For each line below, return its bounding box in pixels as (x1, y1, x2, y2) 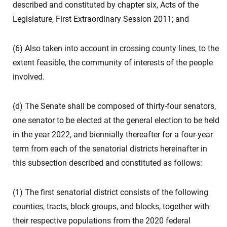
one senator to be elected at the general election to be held (13, 116, 219, 125)
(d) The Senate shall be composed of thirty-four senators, (13, 101, 216, 111)
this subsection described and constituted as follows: (13, 158, 202, 168)
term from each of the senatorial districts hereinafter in (13, 144, 207, 154)
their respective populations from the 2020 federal (13, 216, 191, 225)
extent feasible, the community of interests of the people (13, 58, 213, 67)
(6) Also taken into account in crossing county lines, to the (13, 44, 219, 53)
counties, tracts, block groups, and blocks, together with (13, 202, 209, 211)
